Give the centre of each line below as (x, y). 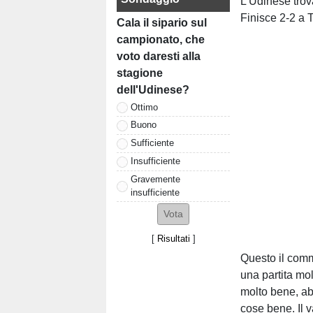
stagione (140, 73)
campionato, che (161, 40)
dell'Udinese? (153, 90)
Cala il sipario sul (162, 23)
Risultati (173, 238)
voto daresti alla (159, 57)
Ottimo (144, 107)
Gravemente (155, 179)
